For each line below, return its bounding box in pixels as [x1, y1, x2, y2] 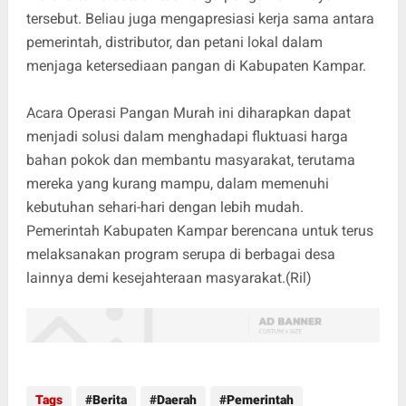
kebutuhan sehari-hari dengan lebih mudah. [25, 198, 304, 216]
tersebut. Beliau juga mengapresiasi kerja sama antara [25, 9, 374, 27]
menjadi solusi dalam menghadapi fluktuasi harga [25, 127, 348, 145]
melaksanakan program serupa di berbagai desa [25, 245, 335, 263]
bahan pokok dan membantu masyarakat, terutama [25, 150, 355, 169]
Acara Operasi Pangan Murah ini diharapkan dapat [25, 103, 351, 121]
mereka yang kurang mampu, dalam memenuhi [25, 174, 329, 192]
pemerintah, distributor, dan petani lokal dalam [25, 33, 323, 51]
